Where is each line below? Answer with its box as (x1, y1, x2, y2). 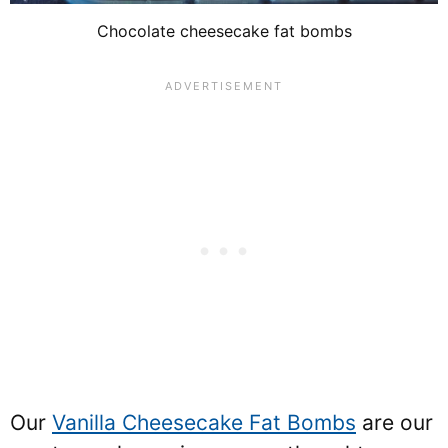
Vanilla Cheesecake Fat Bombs (52, 410, 356, 435)
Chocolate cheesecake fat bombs (96, 20, 352, 41)
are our (356, 410, 433, 435)
